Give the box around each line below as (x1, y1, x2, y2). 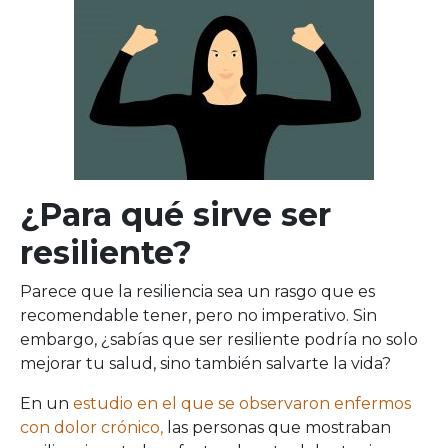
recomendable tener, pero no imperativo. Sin (20, 306, 377, 325)
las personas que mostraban (163, 418, 391, 437)
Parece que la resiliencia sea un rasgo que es (20, 282, 375, 301)
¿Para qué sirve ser (20, 195, 331, 234)
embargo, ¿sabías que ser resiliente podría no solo (20, 330, 418, 349)
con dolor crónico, (20, 418, 163, 437)
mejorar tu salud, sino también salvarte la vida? (20, 354, 391, 373)
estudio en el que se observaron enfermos (73, 394, 411, 413)
